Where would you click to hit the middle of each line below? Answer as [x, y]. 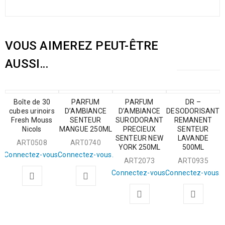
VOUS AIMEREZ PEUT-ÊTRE [82, 45]
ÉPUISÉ [73, 102]
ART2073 [139, 160]
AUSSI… [27, 64]
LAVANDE [193, 138]
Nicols [32, 129]
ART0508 [32, 142]
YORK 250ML [139, 147]
